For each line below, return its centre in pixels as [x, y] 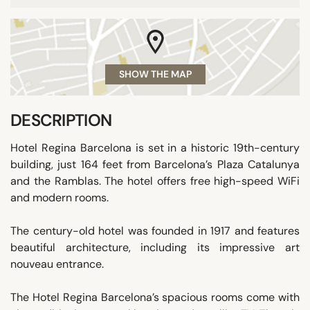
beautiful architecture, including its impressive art [155, 247]
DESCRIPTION [61, 120]
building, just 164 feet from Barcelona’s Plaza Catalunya [155, 164]
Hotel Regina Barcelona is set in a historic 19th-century [155, 147]
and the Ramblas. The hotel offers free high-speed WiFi [155, 181]
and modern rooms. [60, 197]
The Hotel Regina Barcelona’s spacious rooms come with [155, 297]
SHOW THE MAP [155, 74]
